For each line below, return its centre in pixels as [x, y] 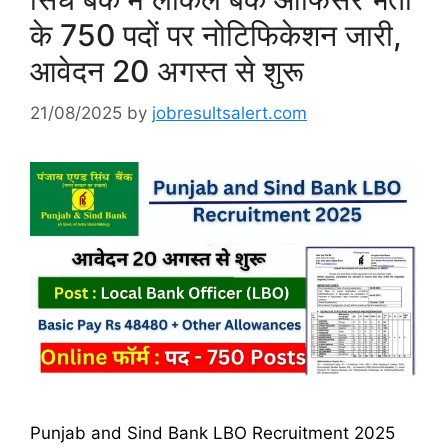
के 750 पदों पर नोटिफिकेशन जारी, [216, 35]
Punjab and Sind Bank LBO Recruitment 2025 [212, 432]
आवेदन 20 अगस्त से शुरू [167, 71]
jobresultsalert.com [229, 112]
